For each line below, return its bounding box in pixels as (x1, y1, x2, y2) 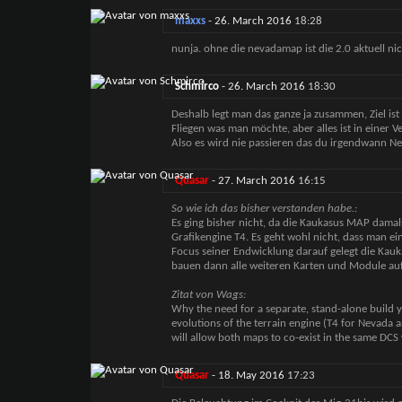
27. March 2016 (217, 175, 298, 188)
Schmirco (174, 81, 219, 93)
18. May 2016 (217, 370, 287, 382)
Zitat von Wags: (170, 289, 246, 301)
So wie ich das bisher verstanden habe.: (170, 203, 357, 215)
